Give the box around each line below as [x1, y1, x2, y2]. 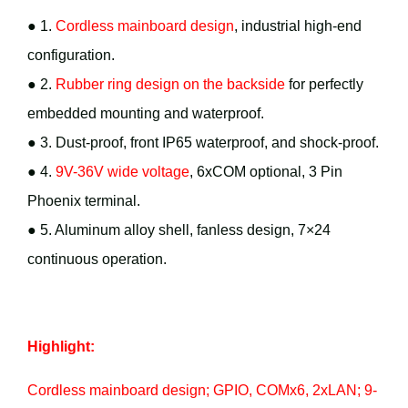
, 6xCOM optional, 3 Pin [189, 164, 342, 180]
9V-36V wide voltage [52, 164, 189, 180]
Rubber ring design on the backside [52, 76, 285, 93]
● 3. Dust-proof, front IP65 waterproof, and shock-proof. [27, 135, 379, 151]
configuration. [27, 47, 115, 64]
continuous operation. [27, 251, 167, 268]
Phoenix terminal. [27, 193, 140, 209]
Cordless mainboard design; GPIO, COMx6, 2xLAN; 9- [27, 382, 377, 399]
